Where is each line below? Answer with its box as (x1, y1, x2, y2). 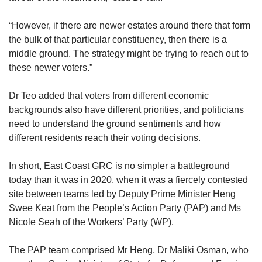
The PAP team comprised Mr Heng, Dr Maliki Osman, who (9, 245, 249, 256)
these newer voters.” (9, 63, 95, 73)
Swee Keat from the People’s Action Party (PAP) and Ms (9, 203, 241, 213)
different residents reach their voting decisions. (9, 133, 201, 143)
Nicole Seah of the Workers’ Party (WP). (9, 217, 174, 227)
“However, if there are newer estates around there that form (9, 20, 250, 31)
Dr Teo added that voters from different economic (9, 91, 209, 101)
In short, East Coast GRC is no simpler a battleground (9, 161, 230, 171)
